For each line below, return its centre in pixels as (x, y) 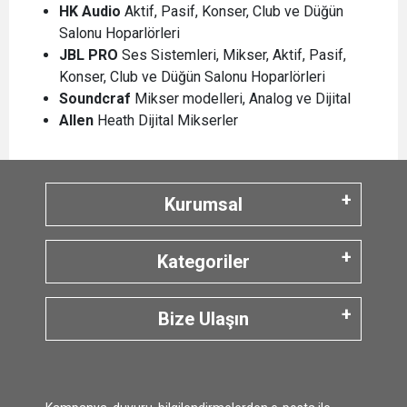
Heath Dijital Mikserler (168, 120)
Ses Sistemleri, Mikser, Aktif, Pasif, (232, 55)
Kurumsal (203, 204)
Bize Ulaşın (203, 319)
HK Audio (90, 11)
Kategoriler (203, 262)
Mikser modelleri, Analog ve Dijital (244, 99)
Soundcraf (97, 99)
